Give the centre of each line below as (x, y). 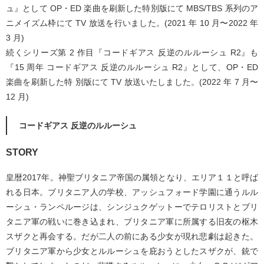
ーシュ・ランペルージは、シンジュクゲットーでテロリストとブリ (132, 207)
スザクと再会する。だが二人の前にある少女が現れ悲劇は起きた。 (132, 237)
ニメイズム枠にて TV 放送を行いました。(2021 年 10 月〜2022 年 (132, 23)
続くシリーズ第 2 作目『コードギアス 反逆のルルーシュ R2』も (132, 53)
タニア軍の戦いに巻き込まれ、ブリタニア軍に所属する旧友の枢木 (132, 222)
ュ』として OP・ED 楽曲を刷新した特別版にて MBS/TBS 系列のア (132, 9)
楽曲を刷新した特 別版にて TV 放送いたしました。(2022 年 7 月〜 (132, 82)
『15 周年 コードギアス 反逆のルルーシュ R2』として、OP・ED (132, 67)
